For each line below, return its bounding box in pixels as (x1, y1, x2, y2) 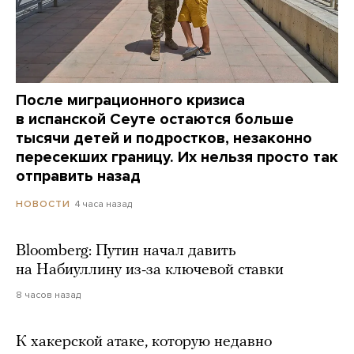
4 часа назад (75, 198, 132, 210)
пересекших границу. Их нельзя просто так (16, 148, 338, 168)
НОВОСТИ (16, 198, 70, 210)
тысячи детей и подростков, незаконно (16, 129, 312, 149)
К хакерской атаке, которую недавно (16, 334, 272, 351)
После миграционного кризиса (16, 91, 245, 111)
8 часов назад (16, 289, 81, 301)
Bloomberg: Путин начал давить (16, 243, 236, 260)
